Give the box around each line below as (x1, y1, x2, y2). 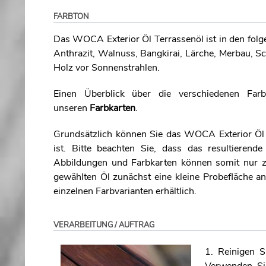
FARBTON (53, 11, 89, 22)
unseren (53, 102, 90, 115)
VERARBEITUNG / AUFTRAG (53, 220, 154, 230)
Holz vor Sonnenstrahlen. (53, 61, 160, 74)
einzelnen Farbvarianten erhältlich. (53, 185, 199, 198)
